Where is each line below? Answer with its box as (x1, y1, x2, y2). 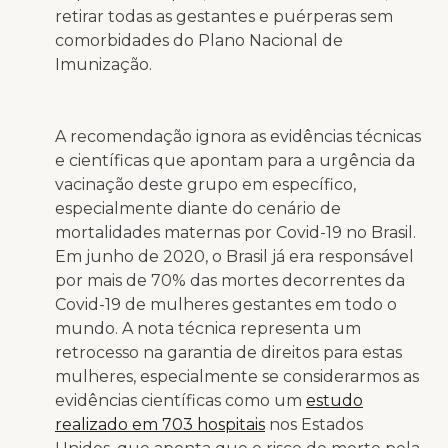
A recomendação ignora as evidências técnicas (55, 126, 421, 146)
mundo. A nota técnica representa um (55, 318, 361, 338)
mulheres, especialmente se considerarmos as (55, 366, 419, 386)
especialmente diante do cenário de (55, 198, 341, 218)
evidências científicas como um (55, 390, 306, 410)
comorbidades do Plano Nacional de (55, 30, 343, 50)
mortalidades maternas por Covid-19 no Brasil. (55, 222, 416, 242)
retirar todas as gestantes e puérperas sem (55, 6, 393, 26)
